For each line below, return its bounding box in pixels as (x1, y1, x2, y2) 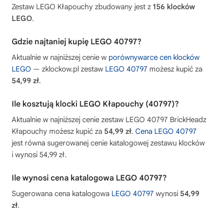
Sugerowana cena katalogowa (12, 189, 111, 198)
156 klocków (153, 2, 195, 11)
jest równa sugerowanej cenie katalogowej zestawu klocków (12, 138, 205, 147)
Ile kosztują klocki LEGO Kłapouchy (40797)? (12, 99, 179, 109)
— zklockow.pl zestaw (31, 64, 105, 73)
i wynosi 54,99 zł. (12, 150, 67, 159)
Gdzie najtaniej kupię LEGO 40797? (12, 36, 142, 47)
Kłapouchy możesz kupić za (12, 127, 104, 136)
